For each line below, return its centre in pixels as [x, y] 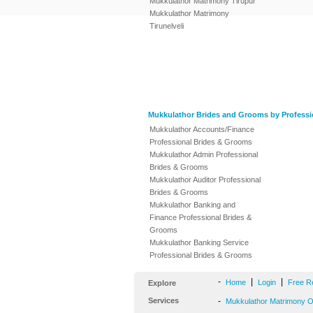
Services [163, 300]
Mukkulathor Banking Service [199, 242]
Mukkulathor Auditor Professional [205, 180]
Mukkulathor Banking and [192, 205]
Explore [162, 283]
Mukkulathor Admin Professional [204, 154]
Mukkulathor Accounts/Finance [202, 129]
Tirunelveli [167, 26]
